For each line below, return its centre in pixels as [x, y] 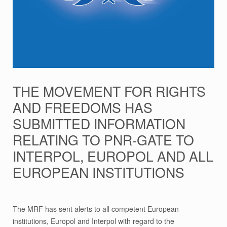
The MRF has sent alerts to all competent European [96, 209]
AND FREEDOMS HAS [83, 107]
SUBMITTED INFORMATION [99, 124]
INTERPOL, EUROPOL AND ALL [113, 156]
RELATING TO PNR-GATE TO [103, 140]
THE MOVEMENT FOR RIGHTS [109, 91]
